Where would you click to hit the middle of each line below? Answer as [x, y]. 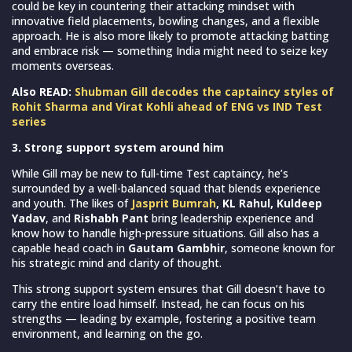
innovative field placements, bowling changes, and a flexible [166, 20]
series [29, 121]
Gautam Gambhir [176, 247]
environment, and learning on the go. [107, 333]
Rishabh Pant [110, 218]
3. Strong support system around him [118, 147]
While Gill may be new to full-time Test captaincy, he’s [150, 173]
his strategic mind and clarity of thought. [117, 262]
